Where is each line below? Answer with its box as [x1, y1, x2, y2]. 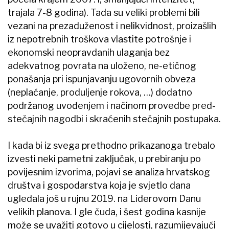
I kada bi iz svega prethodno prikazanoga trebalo [8, 140, 215, 151]
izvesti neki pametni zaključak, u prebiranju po [8, 153, 201, 165]
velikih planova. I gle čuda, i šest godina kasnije [8, 207, 206, 218]
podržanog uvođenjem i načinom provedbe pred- [8, 100, 216, 111]
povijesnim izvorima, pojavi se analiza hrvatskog [8, 167, 210, 178]
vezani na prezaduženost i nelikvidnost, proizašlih [8, 20, 216, 32]
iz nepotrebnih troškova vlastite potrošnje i [8, 34, 191, 45]
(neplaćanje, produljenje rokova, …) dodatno [8, 87, 192, 98]
